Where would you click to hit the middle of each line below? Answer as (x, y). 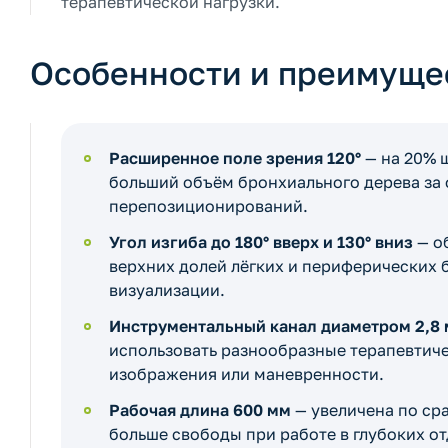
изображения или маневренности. (246, 374)
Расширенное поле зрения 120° (235, 158)
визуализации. (167, 290)
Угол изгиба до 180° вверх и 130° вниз (261, 242)
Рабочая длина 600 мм (200, 410)
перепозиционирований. (208, 206)
